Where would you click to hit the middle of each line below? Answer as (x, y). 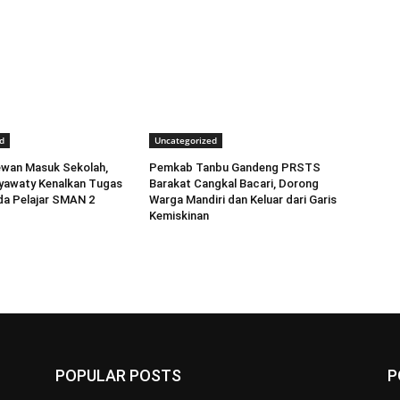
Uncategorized (186, 141)
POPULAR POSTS (118, 376)
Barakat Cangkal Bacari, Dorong (234, 184)
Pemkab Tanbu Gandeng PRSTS (235, 168)
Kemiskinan (179, 216)
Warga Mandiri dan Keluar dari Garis (243, 200)
